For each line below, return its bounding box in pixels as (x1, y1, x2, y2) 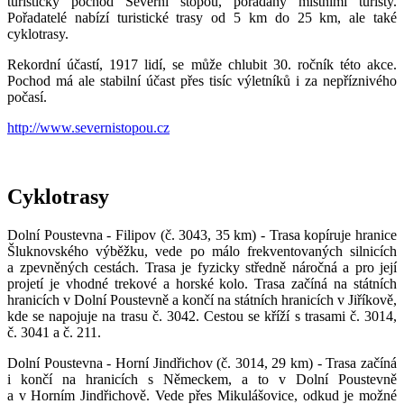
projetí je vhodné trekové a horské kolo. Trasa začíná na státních (7, 276, 397, 292)
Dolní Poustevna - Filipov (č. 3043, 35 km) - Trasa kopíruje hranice (7, 227, 397, 243)
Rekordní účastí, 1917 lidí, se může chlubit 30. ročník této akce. (7, 57, 397, 73)
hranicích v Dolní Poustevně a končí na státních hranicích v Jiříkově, (7, 292, 397, 308)
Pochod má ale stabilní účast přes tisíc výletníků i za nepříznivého (7, 73, 397, 89)
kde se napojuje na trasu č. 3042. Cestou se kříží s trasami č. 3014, (7, 308, 397, 325)
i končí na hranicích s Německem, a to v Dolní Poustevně (7, 372, 397, 388)
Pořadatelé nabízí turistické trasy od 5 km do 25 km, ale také (7, 10, 397, 26)
